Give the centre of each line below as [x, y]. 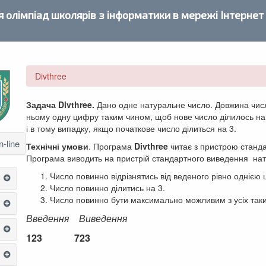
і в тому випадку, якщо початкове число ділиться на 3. [131, 128]
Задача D [45, 104]
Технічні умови [57, 146]
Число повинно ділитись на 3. [107, 188]
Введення [50, 218]
